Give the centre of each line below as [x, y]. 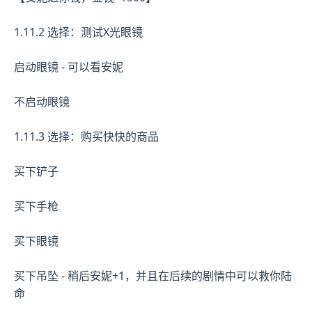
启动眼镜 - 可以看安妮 [69, 67]
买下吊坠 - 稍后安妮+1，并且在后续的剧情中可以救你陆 [153, 275]
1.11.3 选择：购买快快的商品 [86, 136]
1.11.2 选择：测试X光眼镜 [78, 32]
